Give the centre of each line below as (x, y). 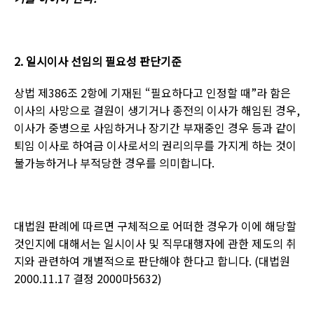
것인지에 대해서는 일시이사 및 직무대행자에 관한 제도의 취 (155, 243)
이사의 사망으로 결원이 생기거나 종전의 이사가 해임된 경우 (155, 110)
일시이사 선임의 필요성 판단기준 (104, 61)
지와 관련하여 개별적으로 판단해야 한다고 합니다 (131, 261)
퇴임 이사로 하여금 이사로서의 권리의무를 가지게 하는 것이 (155, 145)
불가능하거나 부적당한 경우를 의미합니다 (113, 163)
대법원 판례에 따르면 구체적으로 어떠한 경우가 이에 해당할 (155, 226)
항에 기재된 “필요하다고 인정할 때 (169, 93)
